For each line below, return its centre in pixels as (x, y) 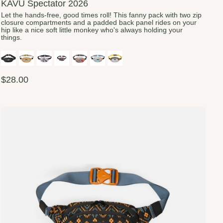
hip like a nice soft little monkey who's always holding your (92, 30)
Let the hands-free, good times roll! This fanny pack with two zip (102, 15)
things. (12, 37)
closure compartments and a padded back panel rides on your (99, 22)
